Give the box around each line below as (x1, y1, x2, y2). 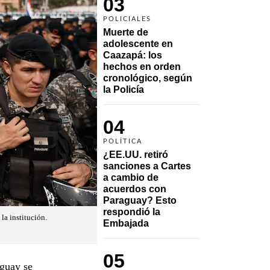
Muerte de (103, 27, 148, 37)
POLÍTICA (103, 137, 142, 145)
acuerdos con (103, 183, 166, 194)
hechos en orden (103, 61, 181, 72)
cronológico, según (103, 72, 192, 83)
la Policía (103, 84, 144, 95)
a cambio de (103, 172, 159, 183)
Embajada (103, 218, 149, 228)
